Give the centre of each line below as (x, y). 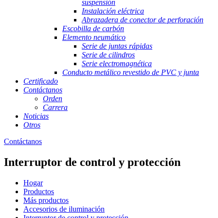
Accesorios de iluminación (64, 209)
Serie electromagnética (117, 64)
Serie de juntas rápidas (117, 46)
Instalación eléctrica (113, 11)
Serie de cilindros (108, 55)
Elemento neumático (94, 37)
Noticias (36, 116)
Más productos (46, 200)
